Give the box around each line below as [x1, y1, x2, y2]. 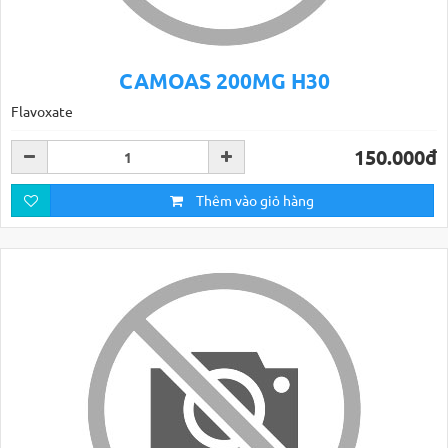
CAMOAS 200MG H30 [118, 67, 330, 94]
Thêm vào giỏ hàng [193, 191, 314, 209]
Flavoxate [11, 102, 73, 120]
